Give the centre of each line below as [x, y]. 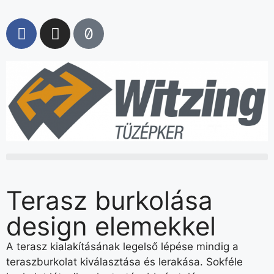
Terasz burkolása [109, 200]
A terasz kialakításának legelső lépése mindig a [122, 246]
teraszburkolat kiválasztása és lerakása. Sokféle [124, 261]
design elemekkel [111, 226]
